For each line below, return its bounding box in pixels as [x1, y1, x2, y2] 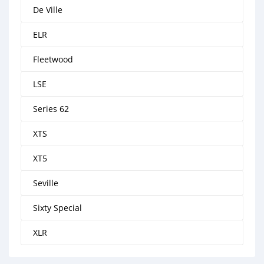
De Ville [33, 4, 62, 15]
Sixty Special [33, 202, 82, 213]
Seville [33, 177, 58, 189]
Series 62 [33, 103, 69, 114]
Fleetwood [33, 54, 73, 65]
